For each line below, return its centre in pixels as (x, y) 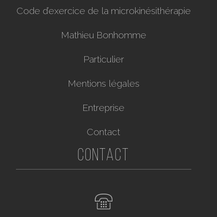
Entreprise (104, 108)
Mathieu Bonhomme (103, 35)
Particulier (103, 59)
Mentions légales (103, 84)
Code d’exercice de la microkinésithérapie (103, 11)
